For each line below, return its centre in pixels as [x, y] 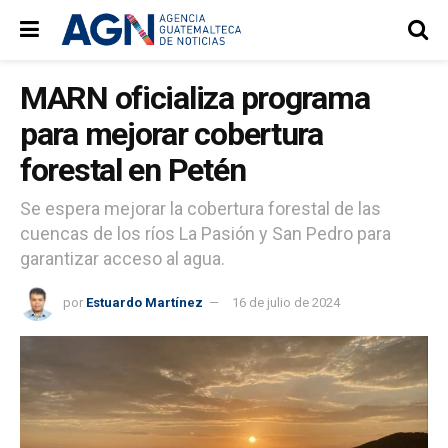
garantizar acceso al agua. [122, 258]
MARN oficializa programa [195, 98]
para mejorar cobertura [171, 134]
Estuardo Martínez [144, 302]
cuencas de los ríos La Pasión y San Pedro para [205, 233]
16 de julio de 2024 [286, 302]
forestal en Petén [133, 170]
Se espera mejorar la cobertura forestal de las [200, 208]
